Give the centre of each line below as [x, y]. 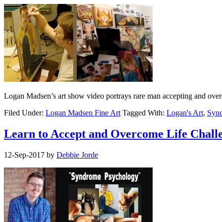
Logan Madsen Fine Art [83, 113]
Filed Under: [25, 113]
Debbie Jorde [77, 155]
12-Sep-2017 [24, 155]
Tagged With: [144, 113]
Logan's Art [185, 113]
